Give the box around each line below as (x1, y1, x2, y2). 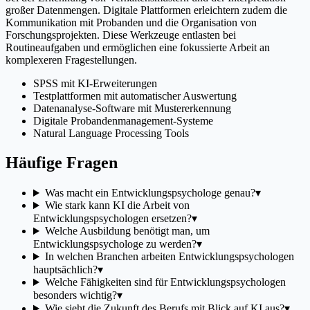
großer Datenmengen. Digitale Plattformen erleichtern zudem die (6, 4, 287, 17)
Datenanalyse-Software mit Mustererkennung (33, 102, 231, 115)
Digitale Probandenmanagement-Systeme (33, 115, 213, 127)
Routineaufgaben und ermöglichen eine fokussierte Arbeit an (6, 42, 270, 54)
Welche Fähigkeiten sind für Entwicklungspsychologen (44, 276, 286, 289)
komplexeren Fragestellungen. (6, 54, 137, 66)
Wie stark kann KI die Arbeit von (44, 199, 190, 212)
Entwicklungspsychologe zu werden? (33, 238, 197, 250)
